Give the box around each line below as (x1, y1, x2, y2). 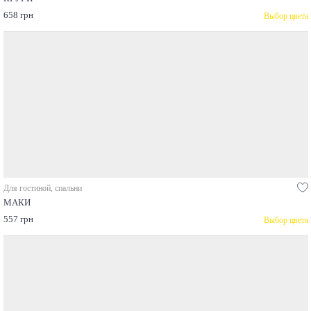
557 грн (3, 215, 33, 225)
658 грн (3, 10, 33, 21)
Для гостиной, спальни (3, 183, 82, 194)
